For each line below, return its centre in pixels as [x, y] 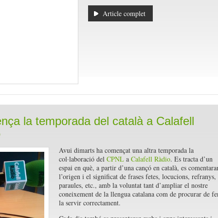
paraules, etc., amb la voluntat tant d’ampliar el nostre [133, 185]
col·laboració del [82, 159]
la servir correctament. [90, 203]
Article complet [124, 13]
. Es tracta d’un [191, 159]
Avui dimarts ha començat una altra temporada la [126, 150]
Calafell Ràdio [150, 159]
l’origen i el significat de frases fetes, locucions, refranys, [137, 176]
